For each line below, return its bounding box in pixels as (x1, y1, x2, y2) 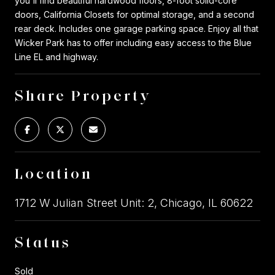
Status (15, 233, 71, 251)
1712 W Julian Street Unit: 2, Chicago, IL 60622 (15, 196, 253, 209)
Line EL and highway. (15, 51, 98, 62)
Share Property (15, 86, 152, 104)
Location (15, 164, 93, 182)
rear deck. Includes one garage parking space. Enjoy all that (15, 23, 258, 34)
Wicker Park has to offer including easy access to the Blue (15, 37, 252, 48)
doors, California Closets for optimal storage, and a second (15, 9, 254, 20)
